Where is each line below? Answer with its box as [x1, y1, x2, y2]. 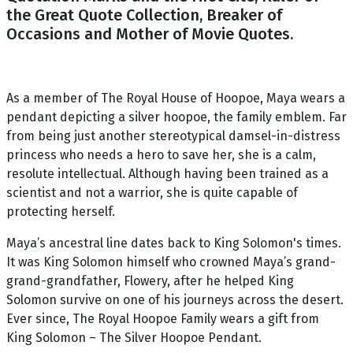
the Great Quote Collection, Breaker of [6, 6, 282, 24]
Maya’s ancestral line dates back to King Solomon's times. [6, 236, 341, 251]
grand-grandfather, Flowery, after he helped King [6, 273, 294, 288]
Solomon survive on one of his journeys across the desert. [6, 292, 344, 307]
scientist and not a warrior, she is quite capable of [6, 185, 298, 200]
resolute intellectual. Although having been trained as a [6, 166, 329, 181]
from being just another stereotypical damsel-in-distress [6, 128, 340, 143]
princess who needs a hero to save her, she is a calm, [6, 147, 316, 162]
